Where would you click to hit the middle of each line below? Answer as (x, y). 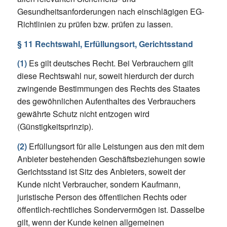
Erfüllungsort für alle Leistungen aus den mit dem (115, 146)
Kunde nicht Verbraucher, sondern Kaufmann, (99, 184)
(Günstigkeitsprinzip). (55, 127)
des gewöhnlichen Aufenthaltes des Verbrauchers (106, 101)
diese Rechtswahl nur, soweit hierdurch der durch (105, 76)
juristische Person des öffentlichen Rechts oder (102, 197)
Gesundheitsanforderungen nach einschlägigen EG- (110, 12)
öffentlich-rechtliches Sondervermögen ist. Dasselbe (111, 209)
